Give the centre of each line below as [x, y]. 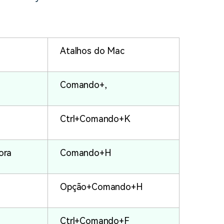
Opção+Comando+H [101, 187]
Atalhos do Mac [92, 51]
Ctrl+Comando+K [95, 119]
